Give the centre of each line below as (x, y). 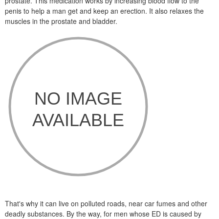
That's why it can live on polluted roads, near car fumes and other (106, 203)
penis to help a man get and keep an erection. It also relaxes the (104, 11)
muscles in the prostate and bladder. (61, 21)
